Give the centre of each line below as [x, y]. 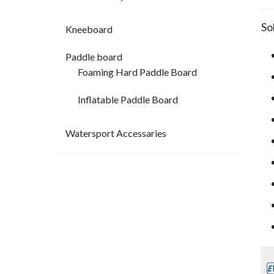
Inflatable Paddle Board [128, 100]
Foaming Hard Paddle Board [137, 72]
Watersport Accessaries [116, 133]
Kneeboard [89, 29]
